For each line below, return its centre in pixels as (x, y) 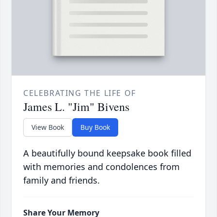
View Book (48, 127)
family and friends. (62, 180)
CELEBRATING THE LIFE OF (80, 93)
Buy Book (95, 127)
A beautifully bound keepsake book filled (107, 153)
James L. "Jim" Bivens (76, 107)
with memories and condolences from (101, 167)
